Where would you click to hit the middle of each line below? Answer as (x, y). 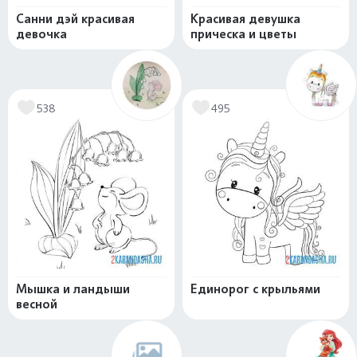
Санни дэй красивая (75, 19)
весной (37, 304)
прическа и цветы (243, 34)
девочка (41, 34)
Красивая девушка (245, 19)
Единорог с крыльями (255, 289)
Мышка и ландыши (73, 289)
